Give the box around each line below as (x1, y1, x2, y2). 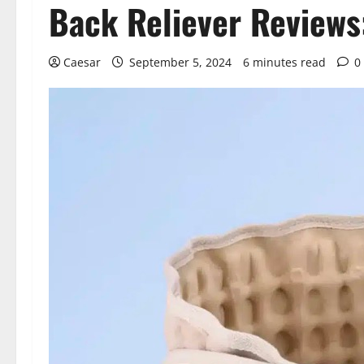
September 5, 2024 (126, 54, 235, 70)
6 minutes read (243, 54, 326, 70)
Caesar (63, 54, 101, 70)
